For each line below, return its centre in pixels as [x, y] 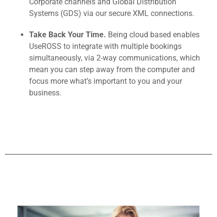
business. [45, 93]
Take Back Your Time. [69, 34]
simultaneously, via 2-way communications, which [115, 58]
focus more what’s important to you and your [106, 81]
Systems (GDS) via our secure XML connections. [112, 13]
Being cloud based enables [154, 34]
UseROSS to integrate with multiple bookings [105, 46]
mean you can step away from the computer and [112, 69]
